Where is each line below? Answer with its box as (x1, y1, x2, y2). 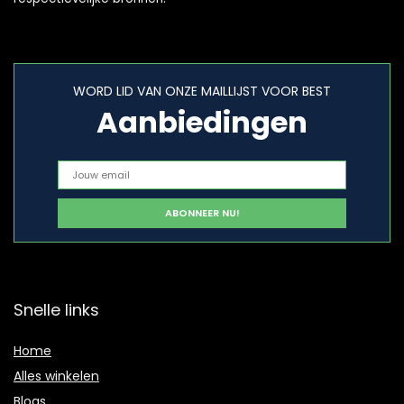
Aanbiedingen (96, 102, 308, 143)
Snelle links (14, 298, 99, 322)
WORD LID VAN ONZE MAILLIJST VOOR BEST (73, 82, 331, 101)
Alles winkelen (14, 367, 99, 386)
